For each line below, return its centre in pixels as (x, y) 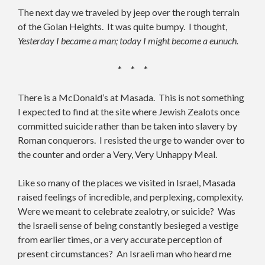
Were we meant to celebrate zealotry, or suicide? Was (127, 211)
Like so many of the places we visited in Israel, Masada (127, 182)
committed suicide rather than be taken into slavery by (127, 125)
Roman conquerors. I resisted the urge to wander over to (131, 140)
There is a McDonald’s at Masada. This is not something (131, 97)
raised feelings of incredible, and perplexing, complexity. (131, 196)
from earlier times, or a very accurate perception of (120, 239)
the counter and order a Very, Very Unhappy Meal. (117, 154)
